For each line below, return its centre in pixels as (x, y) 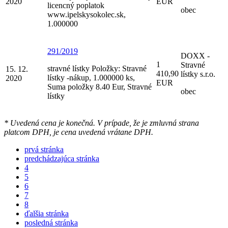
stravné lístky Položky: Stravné (97, 68)
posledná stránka (51, 222)
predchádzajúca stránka (62, 158)
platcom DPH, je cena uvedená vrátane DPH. (79, 132)
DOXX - (195, 55)
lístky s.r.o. (198, 74)
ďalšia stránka (47, 213)
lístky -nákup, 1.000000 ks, (91, 77)
